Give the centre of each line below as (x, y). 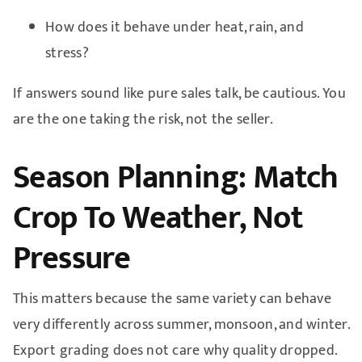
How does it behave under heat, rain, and (174, 27)
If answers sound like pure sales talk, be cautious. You (179, 93)
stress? (67, 53)
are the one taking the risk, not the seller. (143, 119)
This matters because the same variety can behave (172, 299)
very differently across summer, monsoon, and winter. (181, 324)
